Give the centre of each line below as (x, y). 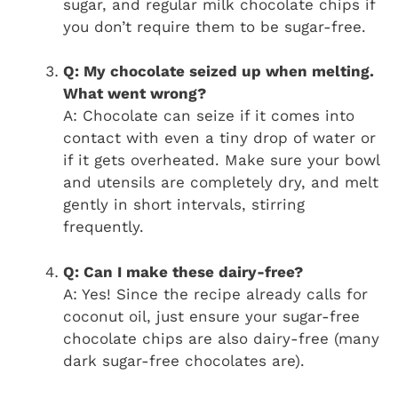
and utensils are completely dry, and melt (221, 183)
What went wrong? (135, 94)
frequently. (103, 227)
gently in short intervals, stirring (184, 205)
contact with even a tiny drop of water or (219, 138)
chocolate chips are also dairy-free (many (221, 338)
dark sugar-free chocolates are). (184, 360)
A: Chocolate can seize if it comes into (209, 116)
